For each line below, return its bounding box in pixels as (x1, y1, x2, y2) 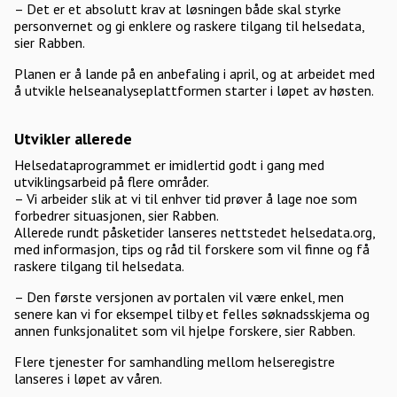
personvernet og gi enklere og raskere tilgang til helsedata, (14, 17, 364, 35)
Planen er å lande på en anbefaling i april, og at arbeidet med (14, 65, 375, 82)
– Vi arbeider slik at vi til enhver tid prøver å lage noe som (14, 190, 357, 207)
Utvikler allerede (14, 128, 132, 149)
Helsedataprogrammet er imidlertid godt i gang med (14, 156, 324, 174)
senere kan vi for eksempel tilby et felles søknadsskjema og (14, 305, 370, 323)
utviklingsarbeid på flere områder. (14, 173, 209, 191)
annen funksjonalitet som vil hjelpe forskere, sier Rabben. (14, 322, 355, 339)
